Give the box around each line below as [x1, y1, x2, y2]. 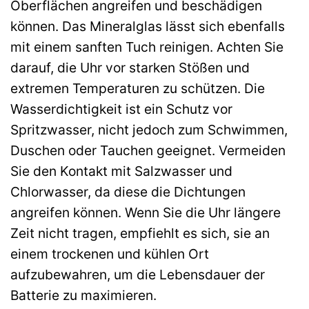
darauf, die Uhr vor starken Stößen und [10, 59, 250, 76]
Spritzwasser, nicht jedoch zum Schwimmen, [10, 121, 288, 138]
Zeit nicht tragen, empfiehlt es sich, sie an [10, 224, 270, 241]
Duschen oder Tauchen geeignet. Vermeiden [10, 141, 286, 159]
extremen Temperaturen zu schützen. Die [10, 79, 265, 97]
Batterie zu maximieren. [10, 286, 157, 303]
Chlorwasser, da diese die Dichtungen [10, 183, 246, 200]
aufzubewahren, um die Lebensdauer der [10, 266, 265, 283]
